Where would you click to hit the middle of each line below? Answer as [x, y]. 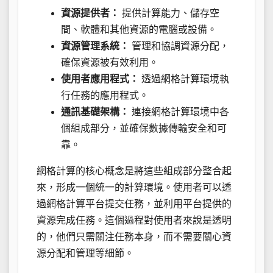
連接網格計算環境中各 [179, 112]
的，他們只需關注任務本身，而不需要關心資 [134, 236]
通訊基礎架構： [95, 112]
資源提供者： [90, 13]
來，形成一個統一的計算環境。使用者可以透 [134, 187]
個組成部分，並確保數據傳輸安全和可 [144, 128]
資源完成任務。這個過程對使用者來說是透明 [134, 220]
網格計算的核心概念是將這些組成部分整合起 [134, 171]
